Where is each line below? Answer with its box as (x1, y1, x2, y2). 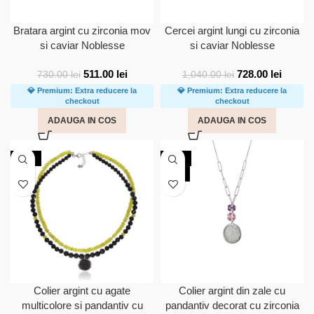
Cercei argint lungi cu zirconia (165, 25, 299, 36)
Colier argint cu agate (34, 285, 130, 296)
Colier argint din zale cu (179, 285, 285, 296)
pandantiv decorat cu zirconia (165, 299, 299, 311)
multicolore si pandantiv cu (21, 299, 143, 311)
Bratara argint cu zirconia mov (13, 25, 151, 36)
